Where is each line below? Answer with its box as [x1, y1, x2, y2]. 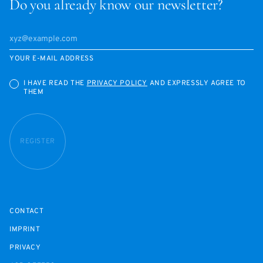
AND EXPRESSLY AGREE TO [147, 79, 246, 89]
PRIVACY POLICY [86, 79, 148, 89]
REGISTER [20, 136, 55, 146]
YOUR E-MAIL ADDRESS [9, 53, 94, 63]
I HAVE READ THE [23, 79, 87, 89]
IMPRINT [9, 224, 41, 234]
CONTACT [9, 206, 44, 216]
